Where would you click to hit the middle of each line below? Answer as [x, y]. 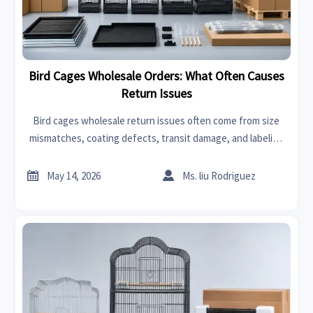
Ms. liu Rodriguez [219, 175]
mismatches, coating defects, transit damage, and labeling [156, 138]
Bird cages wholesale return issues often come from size [156, 120]
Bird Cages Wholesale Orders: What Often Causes [156, 76]
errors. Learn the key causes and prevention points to [156, 155]
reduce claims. [156, 173]
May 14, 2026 [74, 175]
